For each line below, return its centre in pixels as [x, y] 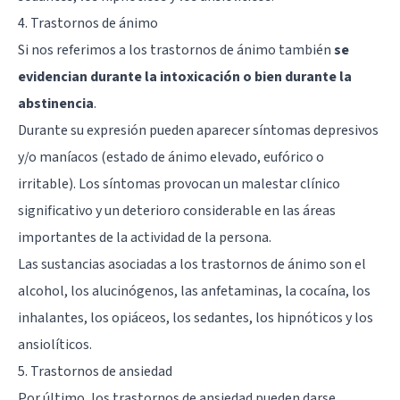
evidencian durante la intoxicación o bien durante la [185, 76]
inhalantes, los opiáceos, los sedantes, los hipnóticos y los [196, 317]
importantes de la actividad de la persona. [145, 237]
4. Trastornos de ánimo [88, 23]
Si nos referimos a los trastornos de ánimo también [176, 50]
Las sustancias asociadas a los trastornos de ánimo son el [192, 264]
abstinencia [56, 103]
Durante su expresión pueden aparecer [135, 130]
